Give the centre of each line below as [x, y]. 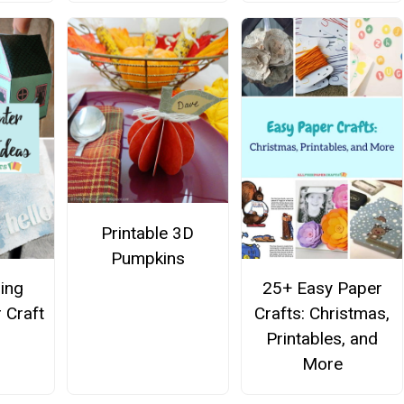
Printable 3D [148, 233]
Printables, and [322, 338]
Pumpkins [147, 258]
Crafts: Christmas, [322, 313]
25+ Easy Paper [322, 288]
